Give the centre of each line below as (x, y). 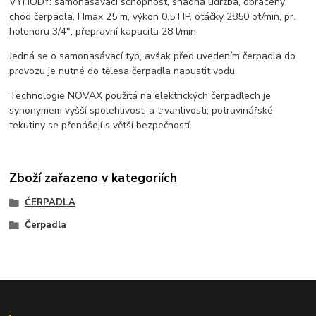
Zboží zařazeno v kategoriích (93, 177)
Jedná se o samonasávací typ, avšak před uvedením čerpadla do (153, 56)
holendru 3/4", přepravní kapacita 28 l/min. (104, 32)
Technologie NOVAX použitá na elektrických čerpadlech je (140, 96)
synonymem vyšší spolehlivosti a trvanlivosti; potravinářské (141, 111)
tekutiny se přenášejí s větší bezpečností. (101, 126)
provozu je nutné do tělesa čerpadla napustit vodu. (123, 71)
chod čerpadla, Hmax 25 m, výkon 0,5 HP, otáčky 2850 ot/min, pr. (153, 17)
